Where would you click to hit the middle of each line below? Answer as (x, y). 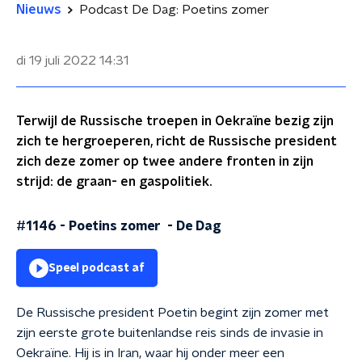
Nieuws (39, 10)
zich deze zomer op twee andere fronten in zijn (165, 162)
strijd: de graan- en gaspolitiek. (114, 182)
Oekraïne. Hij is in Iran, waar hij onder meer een (150, 353)
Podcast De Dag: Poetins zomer (174, 10)
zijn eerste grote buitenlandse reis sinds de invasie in (170, 333)
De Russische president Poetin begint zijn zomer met (173, 313)
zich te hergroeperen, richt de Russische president (177, 141)
